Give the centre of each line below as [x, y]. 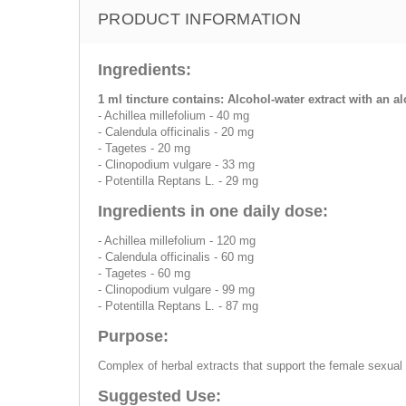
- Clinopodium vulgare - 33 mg [176, 164]
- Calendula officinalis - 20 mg [176, 132]
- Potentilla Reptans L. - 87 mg [178, 306]
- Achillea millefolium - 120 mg [177, 241]
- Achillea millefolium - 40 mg [174, 116]
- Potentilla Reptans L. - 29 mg [178, 181]
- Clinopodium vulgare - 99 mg [176, 290]
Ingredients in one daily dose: [213, 211]
